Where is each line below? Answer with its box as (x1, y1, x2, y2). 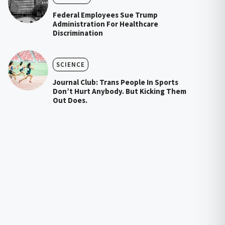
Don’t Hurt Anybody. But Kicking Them (52, 86, 186, 96)
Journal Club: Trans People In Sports (52, 77, 178, 87)
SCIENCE (56, 60, 85, 69)
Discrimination (52, 28, 103, 38)
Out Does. (52, 95, 87, 105)
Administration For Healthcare (52, 19, 158, 29)
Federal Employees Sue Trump (52, 10, 158, 20)
